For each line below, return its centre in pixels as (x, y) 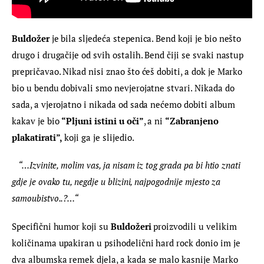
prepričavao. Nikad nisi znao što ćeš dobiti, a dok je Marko (128, 71)
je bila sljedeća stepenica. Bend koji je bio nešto (146, 38)
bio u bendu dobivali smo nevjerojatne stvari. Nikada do (124, 88)
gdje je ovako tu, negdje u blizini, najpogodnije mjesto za (118, 182)
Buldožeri (131, 226)
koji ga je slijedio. (99, 137)
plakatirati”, (38, 137)
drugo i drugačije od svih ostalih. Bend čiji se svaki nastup (129, 55)
